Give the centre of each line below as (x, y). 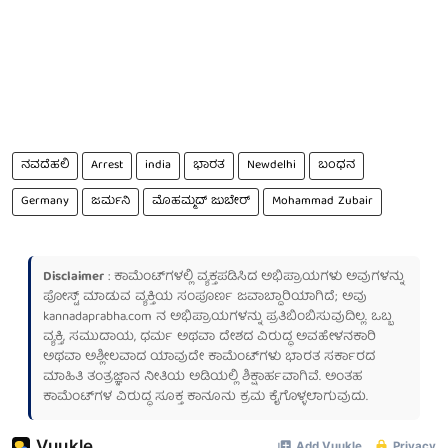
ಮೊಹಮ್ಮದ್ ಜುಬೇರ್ (201, 201)
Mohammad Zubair (322, 201)
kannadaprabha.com (97, 317)
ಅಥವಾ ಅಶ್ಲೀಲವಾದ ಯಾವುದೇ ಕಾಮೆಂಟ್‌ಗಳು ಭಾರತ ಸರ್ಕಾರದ (209, 357)
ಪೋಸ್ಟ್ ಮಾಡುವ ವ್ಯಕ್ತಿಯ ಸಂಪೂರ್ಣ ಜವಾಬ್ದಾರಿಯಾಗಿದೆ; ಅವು (205, 297)
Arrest (107, 165)
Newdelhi (271, 165)
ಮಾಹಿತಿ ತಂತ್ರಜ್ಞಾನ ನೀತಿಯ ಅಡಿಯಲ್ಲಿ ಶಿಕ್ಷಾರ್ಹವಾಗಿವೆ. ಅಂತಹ (202, 377)
